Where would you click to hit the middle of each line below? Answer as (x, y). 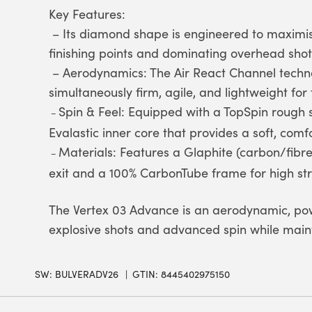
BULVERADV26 (87, 274)
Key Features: (87, 14)
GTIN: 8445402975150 (181, 274)
